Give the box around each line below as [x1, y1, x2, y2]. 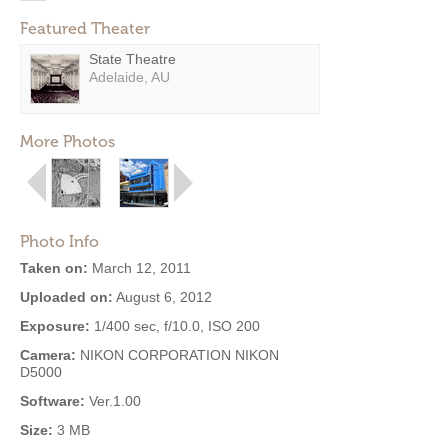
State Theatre [89, 51, 176, 67]
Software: [20, 393, 85, 409]
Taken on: [20, 260, 88, 276]
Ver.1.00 [85, 393, 141, 409]
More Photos [20, 132, 115, 151]
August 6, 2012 [113, 289, 212, 305]
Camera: [20, 347, 76, 363]
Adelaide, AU [89, 69, 170, 85]
